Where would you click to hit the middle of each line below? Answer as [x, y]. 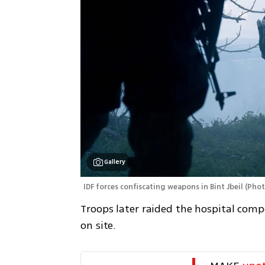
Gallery [115, 161]
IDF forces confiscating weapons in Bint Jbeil [164, 187]
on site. [98, 225]
